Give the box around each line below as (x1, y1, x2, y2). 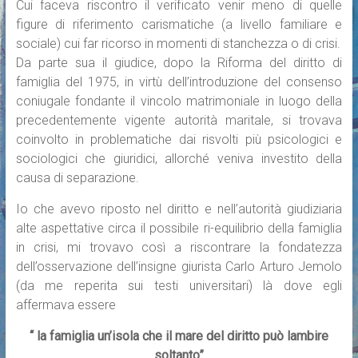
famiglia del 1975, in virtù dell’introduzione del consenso (15, 74, 343, 90)
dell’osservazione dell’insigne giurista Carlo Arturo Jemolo (15, 259, 343, 275)
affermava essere (15, 297, 116, 313)
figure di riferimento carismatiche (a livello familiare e (15, 17, 343, 33)
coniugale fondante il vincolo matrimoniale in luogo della (15, 93, 343, 109)
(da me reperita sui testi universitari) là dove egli (15, 278, 343, 294)
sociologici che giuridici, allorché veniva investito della (15, 151, 343, 167)
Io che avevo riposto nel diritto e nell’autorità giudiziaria (15, 201, 343, 217)
